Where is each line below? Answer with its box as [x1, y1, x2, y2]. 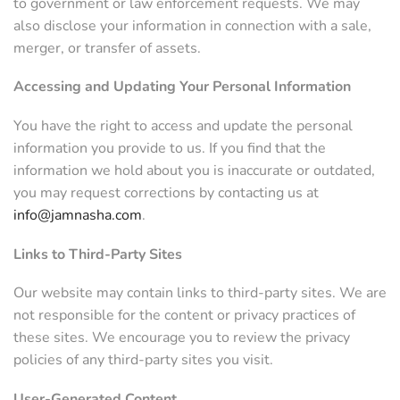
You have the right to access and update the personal [13, 115, 353, 136]
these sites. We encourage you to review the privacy [13, 328, 350, 348]
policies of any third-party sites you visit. [13, 350, 273, 371]
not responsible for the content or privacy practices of [13, 305, 355, 326]
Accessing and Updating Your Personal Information [13, 77, 351, 97]
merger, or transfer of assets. [13, 37, 201, 58]
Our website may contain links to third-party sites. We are [13, 283, 387, 304]
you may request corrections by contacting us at [13, 182, 319, 203]
